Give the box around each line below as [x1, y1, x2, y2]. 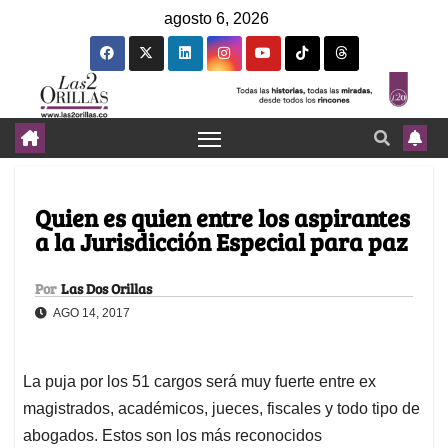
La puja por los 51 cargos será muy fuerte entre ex [23, 373, 376, 391]
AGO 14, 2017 [51, 306, 130, 321]
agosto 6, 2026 [164, 10, 269, 27]
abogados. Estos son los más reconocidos [23, 427, 322, 445]
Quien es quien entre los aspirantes [35, 201, 410, 235]
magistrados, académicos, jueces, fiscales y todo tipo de [23, 400, 420, 418]
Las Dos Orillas [61, 279, 152, 299]
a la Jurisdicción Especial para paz [35, 225, 408, 259]
